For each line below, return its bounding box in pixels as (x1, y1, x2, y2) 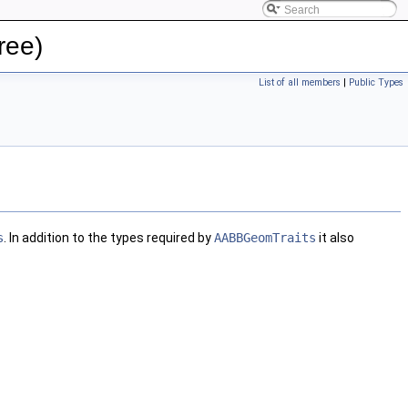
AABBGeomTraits (214, 230, 316, 246)
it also (316, 230, 354, 246)
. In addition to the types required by (4, 230, 214, 246)
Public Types (349, 76, 403, 88)
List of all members (259, 76, 341, 88)
